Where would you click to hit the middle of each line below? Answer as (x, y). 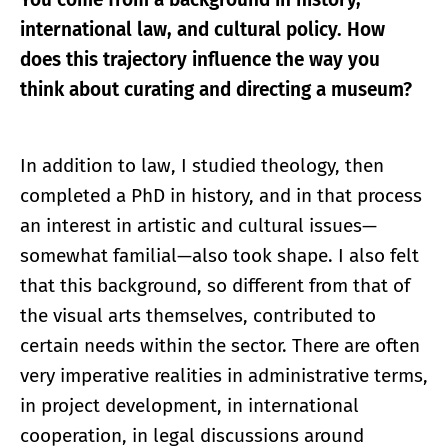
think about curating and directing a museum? (216, 90)
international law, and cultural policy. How (202, 30)
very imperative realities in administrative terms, (224, 376)
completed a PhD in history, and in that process (221, 196)
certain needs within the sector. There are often (220, 346)
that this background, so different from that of (215, 286)
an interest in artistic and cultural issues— (198, 226)
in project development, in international (189, 406)
